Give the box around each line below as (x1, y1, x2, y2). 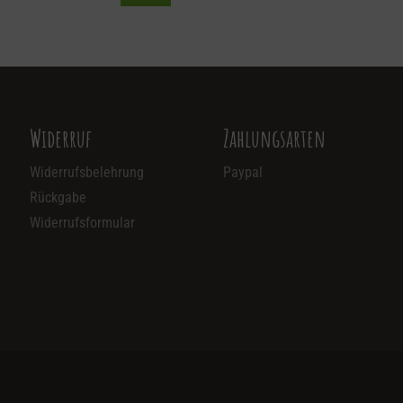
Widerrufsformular (30, 214, 136, 232)
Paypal (222, 164, 263, 182)
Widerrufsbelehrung (30, 164, 145, 182)
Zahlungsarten (222, 122, 326, 155)
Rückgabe (30, 189, 87, 207)
